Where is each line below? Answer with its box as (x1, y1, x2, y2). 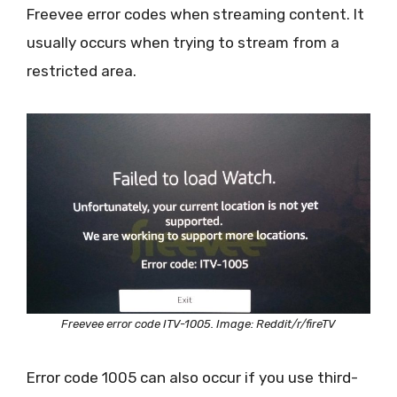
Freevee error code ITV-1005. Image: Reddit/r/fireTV (61, 316, 336, 331)
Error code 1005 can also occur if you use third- (27, 369, 358, 387)
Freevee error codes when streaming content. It (27, 4, 364, 23)
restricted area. (27, 61, 136, 80)
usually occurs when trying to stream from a (27, 33, 339, 51)
